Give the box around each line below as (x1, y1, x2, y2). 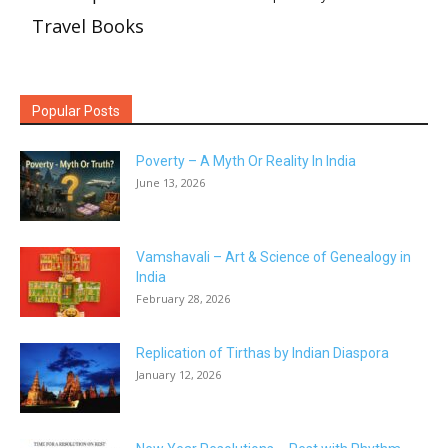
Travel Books (32, 14, 144, 39)
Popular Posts (32, 103, 120, 120)
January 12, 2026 (136, 367, 221, 383)
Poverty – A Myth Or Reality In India (136, 153, 356, 170)
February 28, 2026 (136, 291, 230, 307)
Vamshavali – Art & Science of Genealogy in (136, 249, 411, 266)
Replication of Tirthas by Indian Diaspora (136, 345, 389, 362)
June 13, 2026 (136, 175, 205, 191)
